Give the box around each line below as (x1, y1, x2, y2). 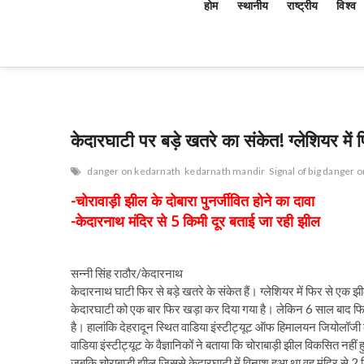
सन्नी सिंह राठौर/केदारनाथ (71, 266, 183, 280)
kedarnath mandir (184, 165, 266, 177)
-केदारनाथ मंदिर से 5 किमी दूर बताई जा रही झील (71, 211, 320, 231)
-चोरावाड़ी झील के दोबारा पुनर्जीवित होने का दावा (71, 191, 314, 210)
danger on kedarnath (87, 165, 181, 177)
